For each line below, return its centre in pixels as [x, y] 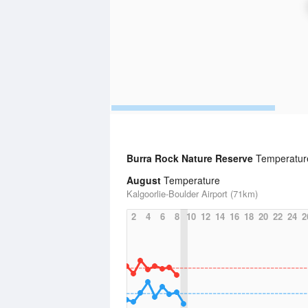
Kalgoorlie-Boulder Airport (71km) [192, 194]
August [144, 180]
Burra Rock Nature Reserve [191, 158]
